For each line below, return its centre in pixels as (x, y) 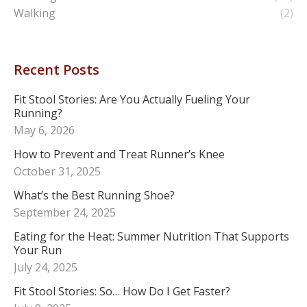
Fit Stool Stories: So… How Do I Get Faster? (122, 291)
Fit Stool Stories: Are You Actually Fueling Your (132, 99)
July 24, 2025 (46, 267)
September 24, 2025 (65, 212)
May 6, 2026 (44, 130)
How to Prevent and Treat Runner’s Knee (119, 154)
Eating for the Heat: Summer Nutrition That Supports (151, 236)
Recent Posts (57, 69)
